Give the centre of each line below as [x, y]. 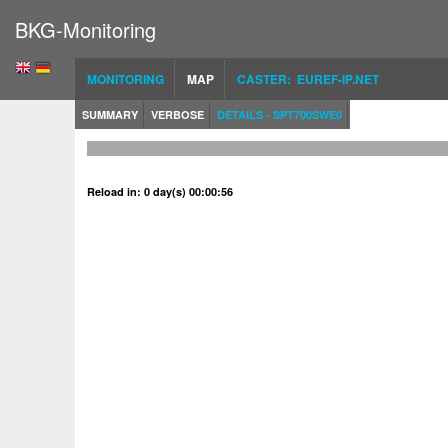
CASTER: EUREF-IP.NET [308, 79]
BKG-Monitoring [85, 29]
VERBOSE [177, 114]
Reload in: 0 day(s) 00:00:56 [160, 191]
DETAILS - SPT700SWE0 [279, 114]
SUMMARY [110, 114]
